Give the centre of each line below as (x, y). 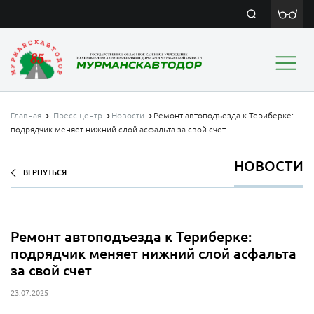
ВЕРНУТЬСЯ (45, 172)
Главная (26, 115)
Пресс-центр (78, 115)
